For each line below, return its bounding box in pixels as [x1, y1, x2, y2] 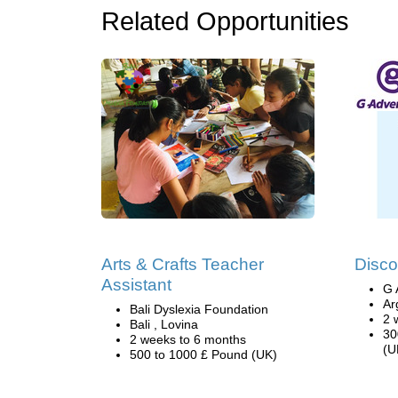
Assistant [101, 275, 171, 294]
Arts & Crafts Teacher [101, 255, 264, 274]
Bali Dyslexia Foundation [130, 302, 268, 316]
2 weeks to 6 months [130, 332, 246, 346]
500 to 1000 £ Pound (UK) [130, 347, 277, 362]
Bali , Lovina [130, 317, 198, 331]
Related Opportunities [101, 7, 349, 36]
